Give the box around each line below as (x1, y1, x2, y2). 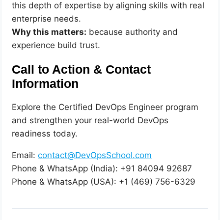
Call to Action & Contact (12, 62, 151, 76)
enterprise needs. (12, 14, 82, 24)
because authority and (86, 27, 178, 37)
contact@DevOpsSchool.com (38, 150, 152, 160)
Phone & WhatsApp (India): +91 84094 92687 (12, 163, 192, 173)
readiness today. (12, 128, 78, 138)
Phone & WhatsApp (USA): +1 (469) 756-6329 (12, 176, 196, 187)
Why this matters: (12, 27, 87, 37)
